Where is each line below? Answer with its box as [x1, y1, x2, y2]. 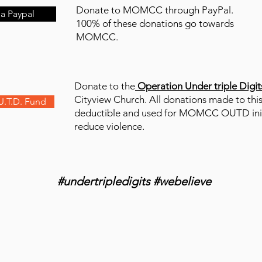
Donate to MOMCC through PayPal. [76, 4, 233, 16]
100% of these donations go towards [76, 18, 234, 29]
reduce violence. [74, 120, 144, 132]
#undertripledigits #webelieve [57, 174, 211, 188]
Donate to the [74, 80, 135, 92]
